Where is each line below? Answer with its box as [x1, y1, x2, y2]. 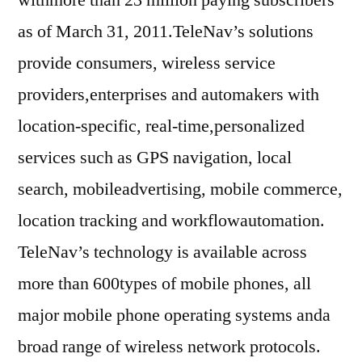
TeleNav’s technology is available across [18, 240, 307, 263]
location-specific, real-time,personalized [18, 114, 305, 137]
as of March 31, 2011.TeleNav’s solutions [18, 19, 314, 43]
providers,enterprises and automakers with [18, 82, 319, 106]
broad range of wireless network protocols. [18, 335, 321, 358]
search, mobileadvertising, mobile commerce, [18, 177, 343, 200]
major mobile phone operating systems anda [18, 303, 330, 326]
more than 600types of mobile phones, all [18, 271, 311, 295]
